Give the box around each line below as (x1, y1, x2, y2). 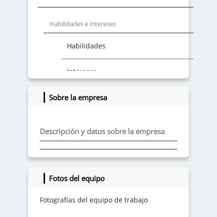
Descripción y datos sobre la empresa (40, 126, 165, 137)
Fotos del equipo (49, 173, 105, 184)
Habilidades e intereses (49, 19, 116, 29)
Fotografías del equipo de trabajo (40, 195, 148, 205)
